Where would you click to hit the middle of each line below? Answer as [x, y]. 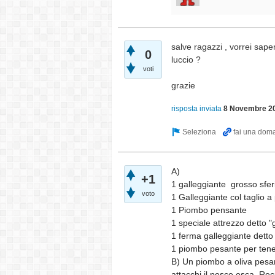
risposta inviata [196, 109]
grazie [183, 85]
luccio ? [186, 60]
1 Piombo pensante [210, 210]
